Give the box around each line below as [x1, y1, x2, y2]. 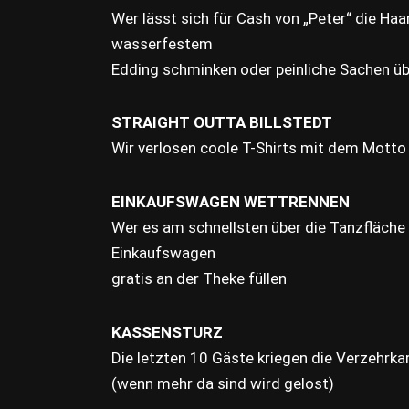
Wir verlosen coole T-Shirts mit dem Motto [111, 139, 406, 158]
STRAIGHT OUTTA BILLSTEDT [111, 113, 332, 132]
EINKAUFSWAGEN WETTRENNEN [111, 192, 350, 211]
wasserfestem [111, 34, 213, 53]
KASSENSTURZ [111, 322, 223, 341]
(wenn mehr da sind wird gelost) [111, 373, 334, 393]
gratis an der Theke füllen [111, 268, 287, 288]
